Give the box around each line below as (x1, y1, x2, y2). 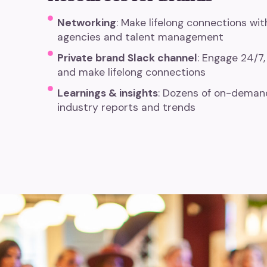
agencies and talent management (57, 30, 224, 44)
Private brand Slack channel (57, 51, 198, 64)
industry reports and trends (57, 100, 196, 114)
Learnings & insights (57, 86, 159, 100)
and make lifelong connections (57, 65, 206, 79)
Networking (57, 15, 117, 29)
